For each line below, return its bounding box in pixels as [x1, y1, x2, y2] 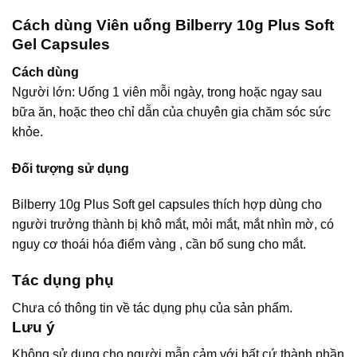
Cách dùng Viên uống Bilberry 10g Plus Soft [12, 17, 334, 34]
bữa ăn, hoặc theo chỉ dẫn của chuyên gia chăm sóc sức [12, 104, 331, 119]
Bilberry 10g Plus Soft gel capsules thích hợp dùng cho [12, 198, 322, 212]
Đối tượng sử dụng [12, 161, 129, 175]
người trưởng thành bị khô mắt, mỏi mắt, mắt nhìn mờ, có [12, 218, 334, 232]
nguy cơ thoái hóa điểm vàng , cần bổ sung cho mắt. [12, 237, 306, 252]
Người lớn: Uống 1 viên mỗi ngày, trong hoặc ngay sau [12, 84, 322, 99]
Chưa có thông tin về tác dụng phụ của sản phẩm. [12, 300, 292, 315]
